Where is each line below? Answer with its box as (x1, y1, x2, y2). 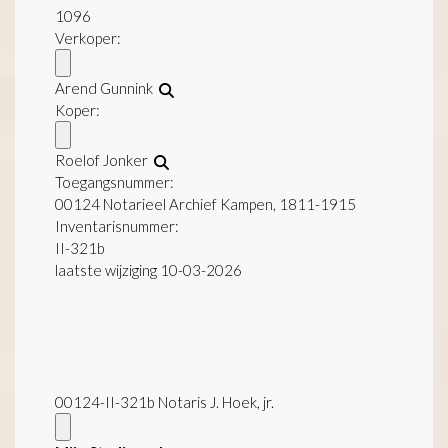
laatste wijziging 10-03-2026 (55, 260, 242, 279)
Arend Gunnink (55, 78, 159, 97)
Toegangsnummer (55, 172, 170, 191)
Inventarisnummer (55, 216, 175, 235)
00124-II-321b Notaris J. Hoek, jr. (55, 392, 274, 411)
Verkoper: (55, 28, 121, 47)
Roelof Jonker (55, 150, 154, 169)
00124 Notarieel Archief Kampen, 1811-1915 (55, 194, 356, 213)
